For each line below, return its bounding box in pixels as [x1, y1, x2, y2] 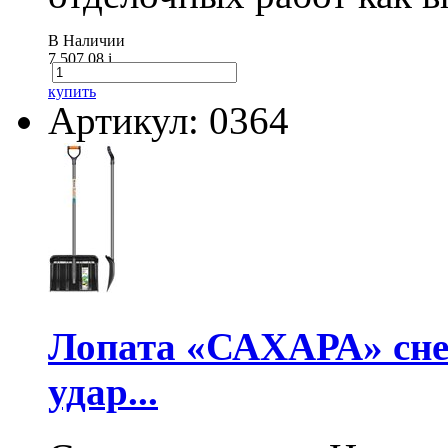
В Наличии [48, 32, 125, 50]
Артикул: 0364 [48, 99, 289, 143]
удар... [48, 369, 158, 413]
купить [48, 83, 96, 101]
